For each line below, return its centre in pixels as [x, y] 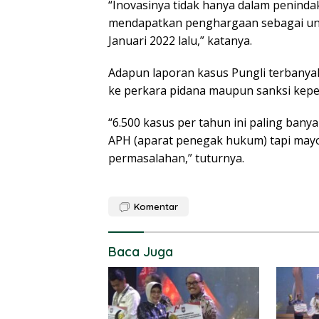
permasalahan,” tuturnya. [176, 158]
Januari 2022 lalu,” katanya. [180, 40]
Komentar [156, 206]
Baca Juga [141, 251]
